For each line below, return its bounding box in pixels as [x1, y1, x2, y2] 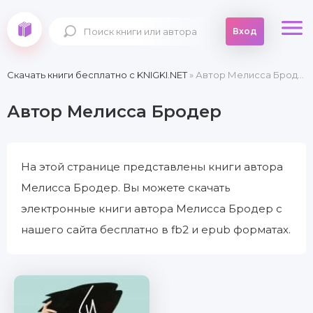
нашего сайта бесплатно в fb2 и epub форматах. [21, 223, 291, 236]
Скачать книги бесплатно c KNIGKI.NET [7, 69, 187, 80]
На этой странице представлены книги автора [21, 160, 283, 173]
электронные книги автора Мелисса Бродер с [21, 202, 282, 215]
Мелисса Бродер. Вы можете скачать [21, 181, 230, 194]
